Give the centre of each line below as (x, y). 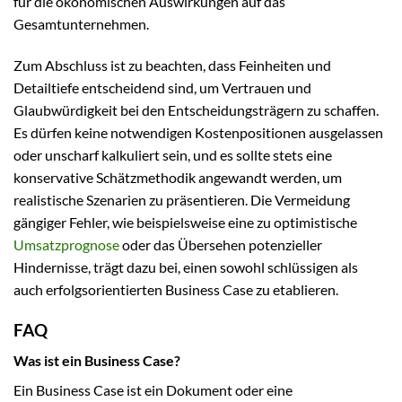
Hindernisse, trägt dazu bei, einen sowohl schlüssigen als (186, 267)
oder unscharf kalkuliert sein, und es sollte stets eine (173, 154)
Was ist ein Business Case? (97, 361)
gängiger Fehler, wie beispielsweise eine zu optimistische (185, 222)
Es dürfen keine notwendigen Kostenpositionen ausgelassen (198, 132)
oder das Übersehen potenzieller (221, 244)
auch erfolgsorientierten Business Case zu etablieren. (176, 289)
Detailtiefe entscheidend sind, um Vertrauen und (162, 87)
